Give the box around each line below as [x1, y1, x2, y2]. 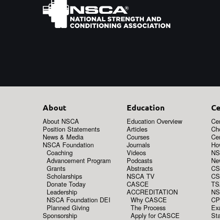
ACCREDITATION [127, 187, 178, 197]
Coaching [47, 148, 73, 158]
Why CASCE [131, 195, 167, 205]
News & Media [43, 132, 83, 142]
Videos [127, 148, 146, 158]
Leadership [47, 187, 77, 197]
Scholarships [47, 171, 82, 181]
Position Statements [43, 124, 100, 134]
